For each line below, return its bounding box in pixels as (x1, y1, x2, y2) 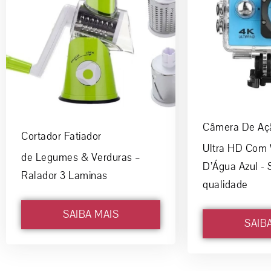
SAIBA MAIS (63, 207, 119, 222)
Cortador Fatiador (21, 129, 102, 144)
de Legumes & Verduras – (21, 151, 141, 165)
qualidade (203, 178, 248, 192)
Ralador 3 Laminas (21, 169, 108, 183)
